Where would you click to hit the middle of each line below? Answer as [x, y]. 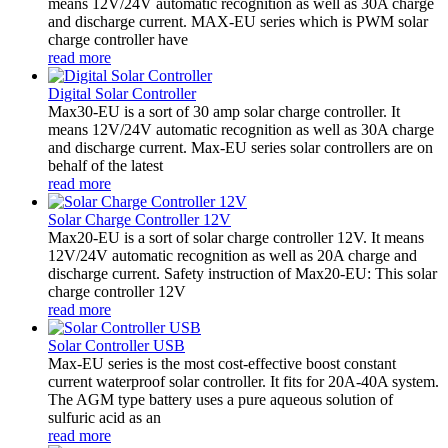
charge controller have [118, 39]
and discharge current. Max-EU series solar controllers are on [240, 147]
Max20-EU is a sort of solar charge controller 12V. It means [236, 237]
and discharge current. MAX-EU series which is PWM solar [238, 21]
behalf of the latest [105, 165]
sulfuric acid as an [104, 417]
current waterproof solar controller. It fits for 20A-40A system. [243, 381]
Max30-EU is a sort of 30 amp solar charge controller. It [224, 111]
